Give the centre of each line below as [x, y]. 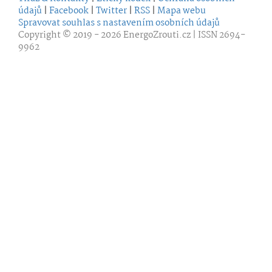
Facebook [69, 11]
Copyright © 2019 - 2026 [71, 35]
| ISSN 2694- [218, 35]
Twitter [111, 11]
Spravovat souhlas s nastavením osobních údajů [119, 23]
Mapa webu [182, 11]
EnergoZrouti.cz [157, 35]
